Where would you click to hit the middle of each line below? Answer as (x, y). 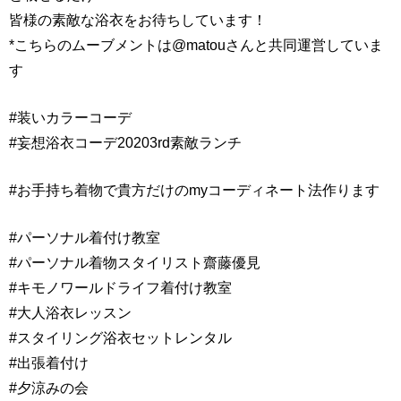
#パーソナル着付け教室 (85, 237)
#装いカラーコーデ (70, 117)
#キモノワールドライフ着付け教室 (120, 287)
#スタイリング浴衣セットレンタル (120, 337)
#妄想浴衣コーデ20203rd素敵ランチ (125, 142)
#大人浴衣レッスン (70, 312)
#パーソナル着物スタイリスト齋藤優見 (135, 262)
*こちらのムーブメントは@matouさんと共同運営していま (196, 45)
